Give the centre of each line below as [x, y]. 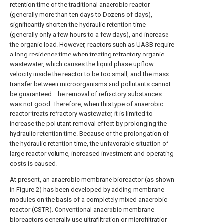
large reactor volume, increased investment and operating [92, 153]
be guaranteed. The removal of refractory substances [86, 94]
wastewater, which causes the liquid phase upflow [82, 64]
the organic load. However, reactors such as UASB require [92, 44]
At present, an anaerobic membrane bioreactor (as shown [92, 179]
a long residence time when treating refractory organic [87, 54]
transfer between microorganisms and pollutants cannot [90, 84]
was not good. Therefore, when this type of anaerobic [86, 104]
